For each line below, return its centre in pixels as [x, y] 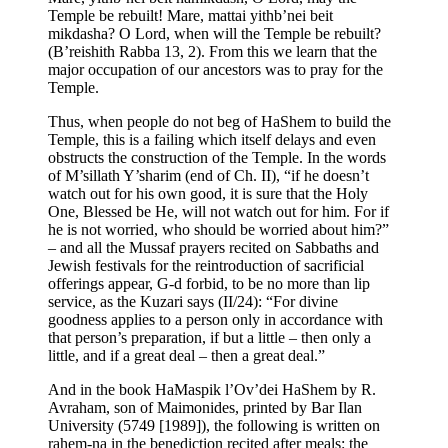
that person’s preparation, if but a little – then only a [209, 337]
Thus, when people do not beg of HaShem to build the [219, 121]
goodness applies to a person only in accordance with [215, 319]
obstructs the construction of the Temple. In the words [217, 157]
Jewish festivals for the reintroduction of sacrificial [206, 265]
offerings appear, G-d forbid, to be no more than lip [209, 283]
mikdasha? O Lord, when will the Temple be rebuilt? [214, 33]
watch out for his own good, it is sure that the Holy [208, 193]
